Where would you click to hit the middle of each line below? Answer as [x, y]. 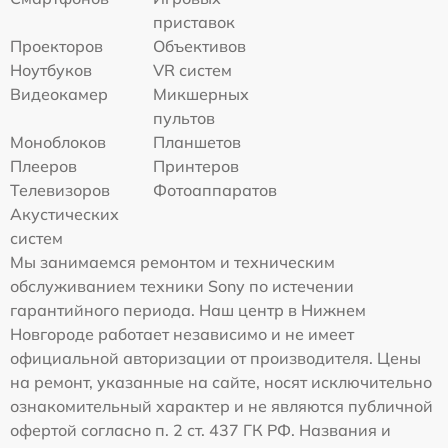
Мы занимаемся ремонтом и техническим [172, 262]
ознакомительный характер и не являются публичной [221, 406]
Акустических [64, 214]
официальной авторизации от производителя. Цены [215, 358]
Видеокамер [59, 94]
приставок [194, 22]
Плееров [43, 166]
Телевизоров [60, 190]
